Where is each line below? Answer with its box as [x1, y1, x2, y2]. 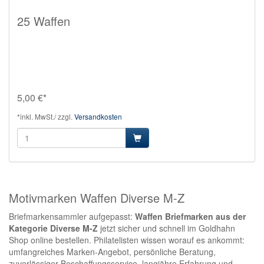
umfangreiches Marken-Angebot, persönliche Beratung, [9, 245, 216, 258]
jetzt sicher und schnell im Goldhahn [98, 222, 235, 234]
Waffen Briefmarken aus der [135, 210, 246, 222]
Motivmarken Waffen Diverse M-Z [9, 189, 184, 206]
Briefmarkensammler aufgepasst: [9, 210, 135, 222]
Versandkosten [74, 111, 122, 121]
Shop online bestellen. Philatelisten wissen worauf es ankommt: [9, 233, 245, 246]
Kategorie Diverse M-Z [9, 222, 98, 234]
